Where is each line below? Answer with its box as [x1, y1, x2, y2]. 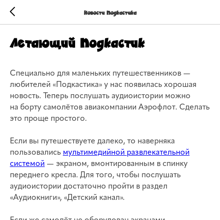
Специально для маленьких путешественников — [10, 70, 191, 78]
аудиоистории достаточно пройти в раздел [10, 183, 167, 191]
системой [10, 160, 45, 168]
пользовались [10, 149, 63, 157]
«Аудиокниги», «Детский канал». [10, 194, 125, 202]
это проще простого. [10, 115, 87, 123]
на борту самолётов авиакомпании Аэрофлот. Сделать [10, 104, 210, 111]
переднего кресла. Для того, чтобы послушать [10, 171, 181, 179]
